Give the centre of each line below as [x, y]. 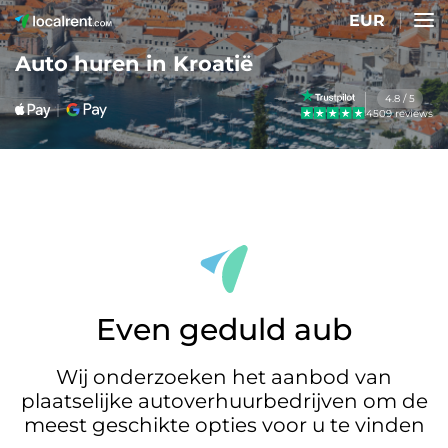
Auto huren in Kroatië [134, 63]
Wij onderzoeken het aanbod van [224, 377]
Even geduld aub [224, 329]
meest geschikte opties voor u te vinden [224, 425]
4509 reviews [399, 113]
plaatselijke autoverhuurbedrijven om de [224, 401]
